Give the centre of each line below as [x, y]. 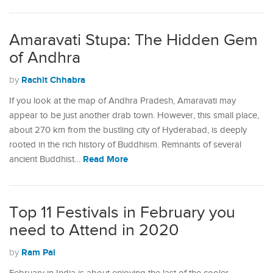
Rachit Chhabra [53, 80]
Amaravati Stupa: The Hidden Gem [133, 40]
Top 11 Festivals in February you [122, 213]
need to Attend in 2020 [94, 230]
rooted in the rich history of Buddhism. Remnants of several [125, 145]
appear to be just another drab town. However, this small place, [134, 115]
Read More [105, 159]
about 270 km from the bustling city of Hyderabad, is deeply [128, 130]
